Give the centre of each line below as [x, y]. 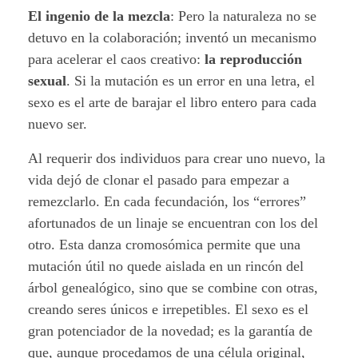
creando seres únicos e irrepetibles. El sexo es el [168, 310]
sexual [47, 81]
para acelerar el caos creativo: [116, 60]
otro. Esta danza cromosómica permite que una [164, 245]
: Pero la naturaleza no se [243, 16]
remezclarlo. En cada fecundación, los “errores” [167, 202]
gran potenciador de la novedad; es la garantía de [170, 331]
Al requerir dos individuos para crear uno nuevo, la [177, 159]
